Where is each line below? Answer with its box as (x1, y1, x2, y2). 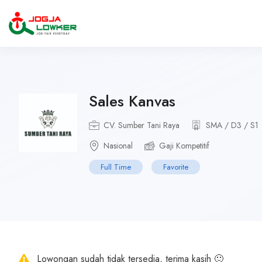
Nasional (104, 140, 133, 151)
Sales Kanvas (89, 90, 175, 112)
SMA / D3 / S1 (206, 119, 258, 131)
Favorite (163, 161, 188, 173)
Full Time (101, 161, 131, 173)
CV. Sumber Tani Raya (104, 119, 180, 131)
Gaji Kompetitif (159, 140, 209, 151)
